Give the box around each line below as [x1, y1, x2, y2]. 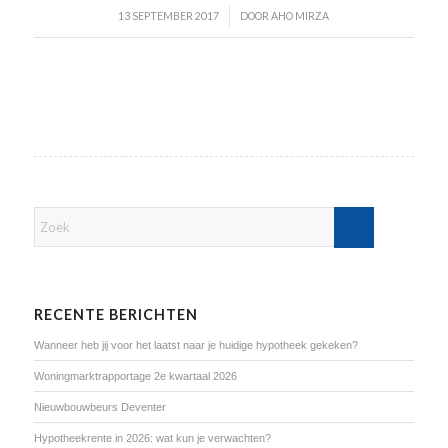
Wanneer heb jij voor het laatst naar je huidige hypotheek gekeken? [33, 338, 358, 351]
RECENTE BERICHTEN [33, 305, 198, 323]
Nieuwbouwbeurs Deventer [33, 400, 166, 413]
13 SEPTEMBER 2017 [118, 9, 220, 22]
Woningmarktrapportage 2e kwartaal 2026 [33, 369, 237, 382]
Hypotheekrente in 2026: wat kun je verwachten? [33, 431, 271, 444]
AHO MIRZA [271, 9, 330, 22]
